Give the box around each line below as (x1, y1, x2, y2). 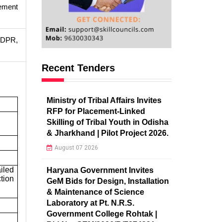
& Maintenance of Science (46, 187, 144, 196)
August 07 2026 (54, 144, 98, 151)
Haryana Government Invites (46, 166, 154, 174)
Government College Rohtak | (46, 209, 157, 218)
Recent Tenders (41, 62, 115, 73)
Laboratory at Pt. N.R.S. (46, 198, 134, 207)
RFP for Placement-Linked (46, 107, 145, 115)
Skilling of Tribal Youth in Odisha (46, 117, 168, 126)
